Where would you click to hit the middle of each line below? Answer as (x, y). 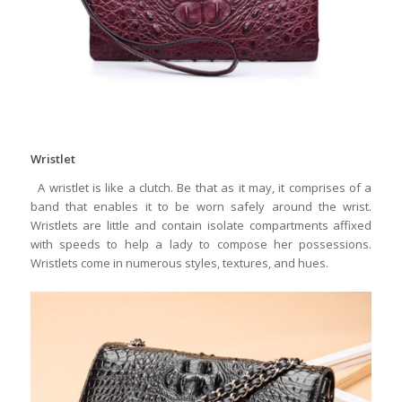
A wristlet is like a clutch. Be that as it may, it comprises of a (201, 188)
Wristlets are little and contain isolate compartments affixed (201, 226)
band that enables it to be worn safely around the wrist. (201, 207)
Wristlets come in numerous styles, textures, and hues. (179, 263)
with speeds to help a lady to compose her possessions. (201, 245)
